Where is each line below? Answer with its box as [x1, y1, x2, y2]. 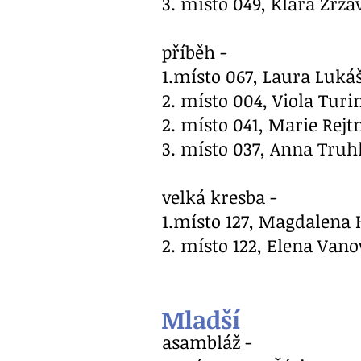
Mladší [161, 303, 240, 336]
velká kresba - [162, 185, 282, 209]
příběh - [162, 39, 232, 64]
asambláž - [162, 330, 257, 354]
